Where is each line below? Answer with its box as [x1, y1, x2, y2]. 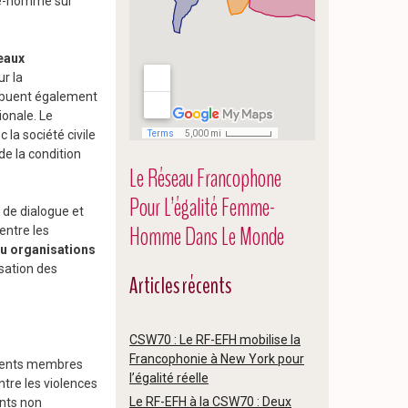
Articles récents [129, 270, 231, 301]
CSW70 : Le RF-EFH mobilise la [129, 332, 301, 347]
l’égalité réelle [129, 371, 209, 385]
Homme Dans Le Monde [129, 220, 284, 253]
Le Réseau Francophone [129, 162, 281, 195]
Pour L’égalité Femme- [129, 191, 275, 224]
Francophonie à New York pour [129, 352, 304, 366]
